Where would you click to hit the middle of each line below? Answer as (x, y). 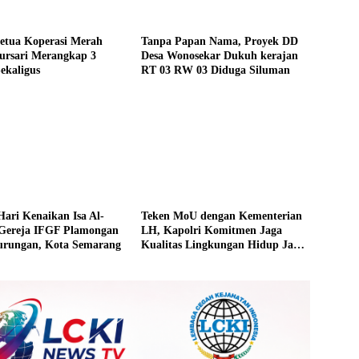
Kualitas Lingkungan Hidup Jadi (222, 245)
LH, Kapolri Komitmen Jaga (211, 231)
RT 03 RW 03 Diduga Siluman (215, 71)
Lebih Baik (167, 260)
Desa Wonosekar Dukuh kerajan (219, 56)
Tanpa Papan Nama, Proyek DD (219, 42)
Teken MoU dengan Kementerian (221, 216)
